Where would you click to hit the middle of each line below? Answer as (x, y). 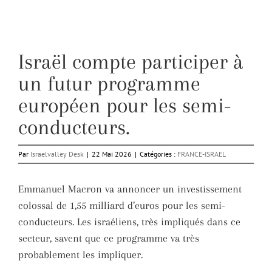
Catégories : (158, 154)
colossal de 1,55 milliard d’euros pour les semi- (122, 206)
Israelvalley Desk (57, 154)
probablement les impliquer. (80, 255)
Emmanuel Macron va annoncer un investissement (130, 189)
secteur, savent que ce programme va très (109, 238)
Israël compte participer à (131, 62)
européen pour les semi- (124, 106)
